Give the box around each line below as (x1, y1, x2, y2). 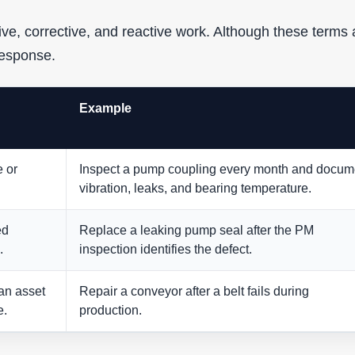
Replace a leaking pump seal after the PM (79, 223, 314, 238)
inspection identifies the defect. (79, 242, 252, 257)
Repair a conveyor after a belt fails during (79, 284, 309, 299)
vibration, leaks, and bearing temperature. (79, 181, 311, 196)
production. (79, 303, 142, 318)
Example (79, 101, 132, 116)
